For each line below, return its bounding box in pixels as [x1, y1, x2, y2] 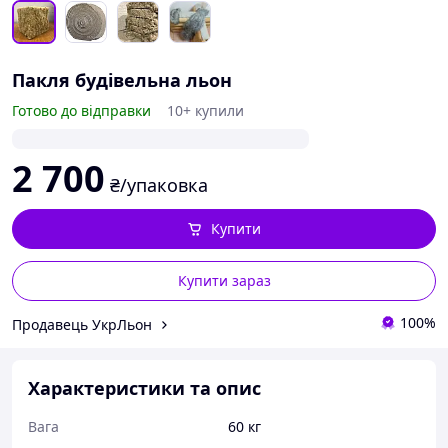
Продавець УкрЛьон [12, 314, 152, 334]
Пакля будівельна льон [12, 68, 232, 92]
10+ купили [167, 101, 244, 120]
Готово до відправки [12, 101, 151, 120]
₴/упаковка [110, 173, 208, 197]
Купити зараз [177, 271, 271, 290]
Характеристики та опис [28, 376, 261, 400]
